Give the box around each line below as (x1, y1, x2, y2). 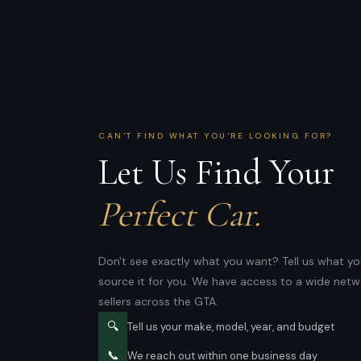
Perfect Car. (98, 193, 261, 236)
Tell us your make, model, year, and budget (127, 319, 334, 334)
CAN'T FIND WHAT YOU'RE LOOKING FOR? (98, 131, 333, 141)
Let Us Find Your (98, 151, 334, 194)
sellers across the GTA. (98, 294, 218, 309)
